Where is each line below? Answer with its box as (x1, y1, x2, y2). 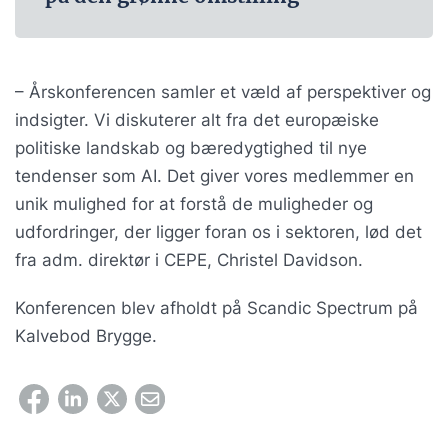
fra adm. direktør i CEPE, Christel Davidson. (15, 249, 363, 270)
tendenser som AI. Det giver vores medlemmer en (15, 165, 414, 186)
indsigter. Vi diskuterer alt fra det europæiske (15, 109, 379, 130)
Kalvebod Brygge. (15, 325, 157, 346)
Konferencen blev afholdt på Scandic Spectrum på (15, 297, 418, 318)
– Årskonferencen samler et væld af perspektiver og (15, 81, 431, 102)
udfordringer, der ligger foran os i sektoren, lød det (15, 221, 422, 242)
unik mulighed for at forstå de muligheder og (15, 193, 373, 214)
